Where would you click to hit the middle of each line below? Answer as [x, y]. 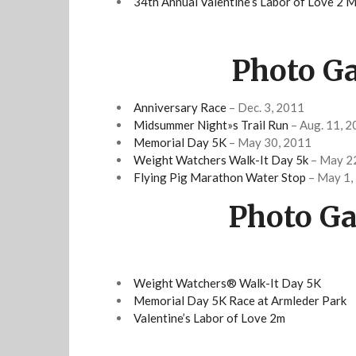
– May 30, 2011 [269, 142]
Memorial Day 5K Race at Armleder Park [240, 300]
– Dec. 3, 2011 [265, 107]
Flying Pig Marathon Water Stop [220, 177]
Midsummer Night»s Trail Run [211, 124]
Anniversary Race [180, 107]
